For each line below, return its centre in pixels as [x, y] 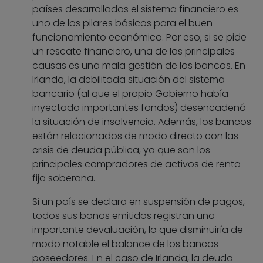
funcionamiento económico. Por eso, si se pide [139, 38]
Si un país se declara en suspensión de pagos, [139, 202]
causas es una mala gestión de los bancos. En [139, 66]
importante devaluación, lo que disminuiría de [138, 230]
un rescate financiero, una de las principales [134, 52]
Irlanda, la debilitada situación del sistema [129, 80]
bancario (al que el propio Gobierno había [130, 94]
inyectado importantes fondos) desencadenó [139, 108]
